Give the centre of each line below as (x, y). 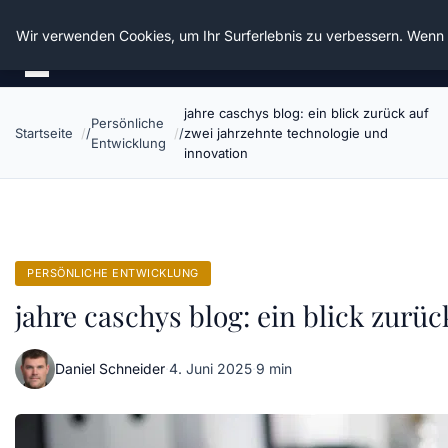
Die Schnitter (83, 30)
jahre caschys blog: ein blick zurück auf (306, 113)
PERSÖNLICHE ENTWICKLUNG (113, 273)
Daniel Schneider (110, 368)
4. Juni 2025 (210, 368)
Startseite (44, 133)
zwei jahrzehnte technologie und (286, 133)
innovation (216, 153)
